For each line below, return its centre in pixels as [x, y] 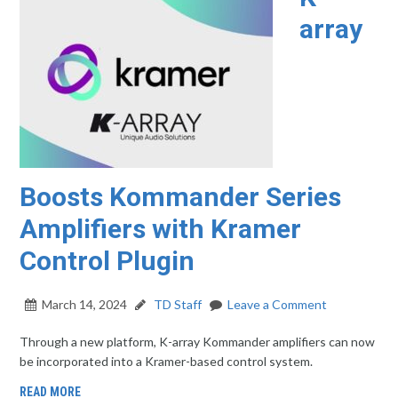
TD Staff [177, 304]
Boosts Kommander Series [181, 197]
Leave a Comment [278, 304]
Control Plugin [107, 261]
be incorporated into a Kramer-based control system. [167, 361]
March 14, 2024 [85, 304]
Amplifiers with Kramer [161, 229]
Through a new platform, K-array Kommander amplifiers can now [198, 342]
